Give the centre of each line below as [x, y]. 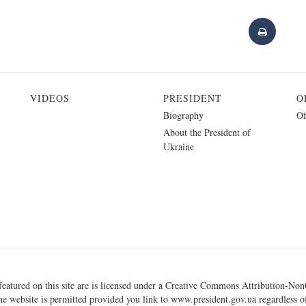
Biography [183, 115]
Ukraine [179, 146]
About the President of [207, 132]
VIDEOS [50, 98]
